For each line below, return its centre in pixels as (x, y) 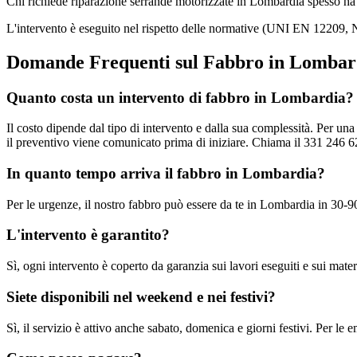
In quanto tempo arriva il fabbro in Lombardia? (166, 173)
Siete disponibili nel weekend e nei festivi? (141, 296)
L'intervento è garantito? (88, 235)
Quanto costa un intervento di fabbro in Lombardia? (180, 97)
